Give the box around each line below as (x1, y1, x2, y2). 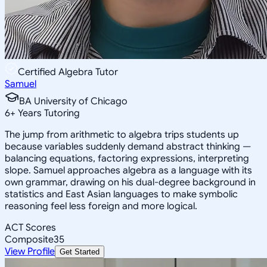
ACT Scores (5, 221, 56, 234)
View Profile (5, 245, 55, 257)
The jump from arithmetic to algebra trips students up (5, 128, 239, 141)
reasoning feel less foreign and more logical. (5, 200, 197, 212)
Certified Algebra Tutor (18, 66, 118, 78)
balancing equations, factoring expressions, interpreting (5, 152, 249, 164)
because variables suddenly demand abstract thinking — (5, 140, 251, 153)
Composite (5, 233, 54, 246)
